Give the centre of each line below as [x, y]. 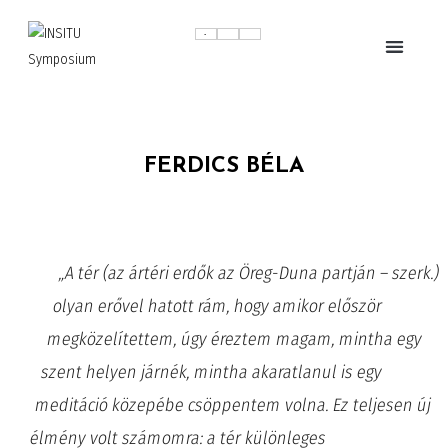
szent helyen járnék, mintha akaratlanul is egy [212, 371]
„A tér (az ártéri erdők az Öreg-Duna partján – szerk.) [249, 272]
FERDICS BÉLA [224, 166]
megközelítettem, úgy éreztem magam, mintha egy [235, 338]
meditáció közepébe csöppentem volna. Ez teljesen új [233, 404]
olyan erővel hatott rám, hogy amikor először [217, 305]
